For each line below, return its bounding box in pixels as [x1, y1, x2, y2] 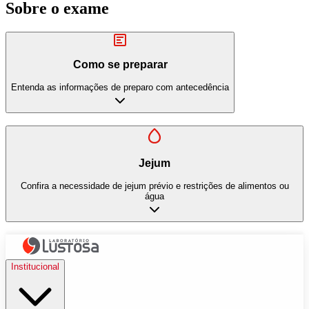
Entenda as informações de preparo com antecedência [11, 81, 229, 92]
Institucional [11, 261, 59, 272]
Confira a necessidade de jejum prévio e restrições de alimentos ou [20, 180, 289, 191]
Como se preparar [72, 59, 168, 71]
